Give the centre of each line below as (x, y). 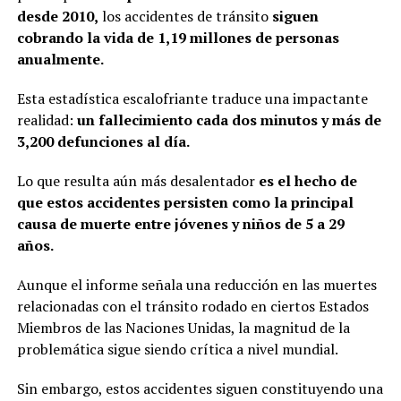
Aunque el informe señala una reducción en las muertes (196, 285)
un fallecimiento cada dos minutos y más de (229, 120)
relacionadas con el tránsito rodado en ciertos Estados (192, 307)
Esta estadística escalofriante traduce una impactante (192, 99)
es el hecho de (306, 181)
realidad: (47, 120)
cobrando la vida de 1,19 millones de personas (178, 38)
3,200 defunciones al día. (103, 142)
